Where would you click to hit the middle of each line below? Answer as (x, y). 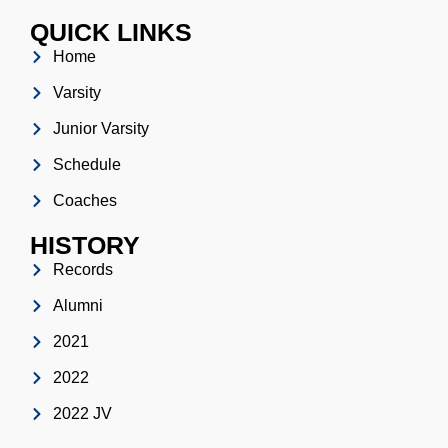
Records (82, 270)
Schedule (86, 165)
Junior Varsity (100, 129)
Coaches (84, 201)
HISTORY (85, 245)
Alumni (77, 306)
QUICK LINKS (111, 32)
